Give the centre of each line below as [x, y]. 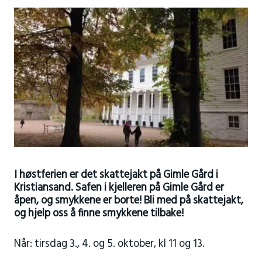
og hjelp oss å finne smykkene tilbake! [99, 213]
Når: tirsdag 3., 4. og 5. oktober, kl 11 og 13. [109, 244]
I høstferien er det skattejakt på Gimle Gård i [116, 175]
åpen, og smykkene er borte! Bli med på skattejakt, [128, 201]
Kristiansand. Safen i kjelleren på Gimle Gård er [119, 188]
